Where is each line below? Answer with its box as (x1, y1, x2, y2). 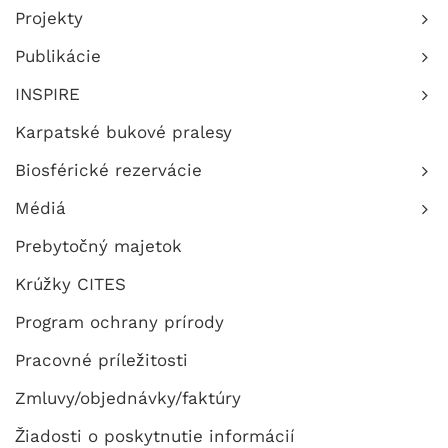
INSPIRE (15, 84, 80, 104)
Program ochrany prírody (15, 312, 224, 332)
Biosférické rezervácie (15, 160, 202, 180)
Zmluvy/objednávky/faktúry (15, 388, 241, 408)
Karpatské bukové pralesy (15, 122, 232, 142)
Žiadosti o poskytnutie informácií (15, 426, 295, 446)
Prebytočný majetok (15, 236, 182, 256)
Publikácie (15, 46, 101, 66)
